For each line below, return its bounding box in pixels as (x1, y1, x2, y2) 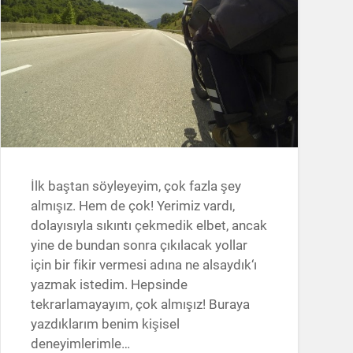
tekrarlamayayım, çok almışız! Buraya (30, 296, 250, 313)
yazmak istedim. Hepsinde (30, 277, 188, 293)
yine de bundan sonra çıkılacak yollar (30, 237, 247, 254)
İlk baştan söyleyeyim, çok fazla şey (30, 178, 241, 195)
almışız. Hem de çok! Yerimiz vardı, (30, 198, 235, 214)
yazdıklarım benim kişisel (30, 316, 180, 333)
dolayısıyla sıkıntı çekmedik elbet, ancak (30, 217, 267, 234)
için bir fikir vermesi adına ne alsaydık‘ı (30, 257, 257, 273)
